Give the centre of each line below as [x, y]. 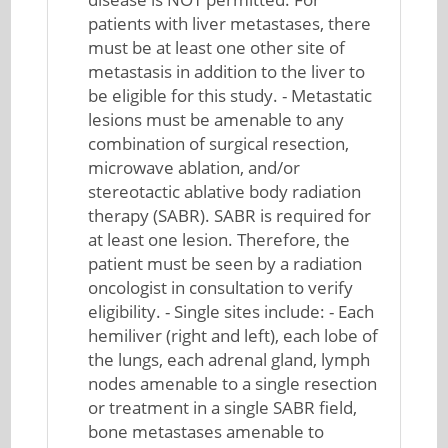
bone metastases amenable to [206, 431]
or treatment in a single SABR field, [223, 407]
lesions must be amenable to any [216, 119]
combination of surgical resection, [219, 143]
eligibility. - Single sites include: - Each [231, 311]
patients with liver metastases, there [230, 23]
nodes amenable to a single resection [233, 383]
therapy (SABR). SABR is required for [230, 215]
